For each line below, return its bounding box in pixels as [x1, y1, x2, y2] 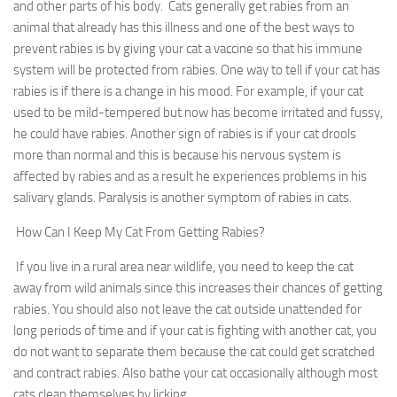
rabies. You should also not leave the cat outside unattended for [13, 301, 362, 318]
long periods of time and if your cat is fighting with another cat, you [13, 323, 377, 339]
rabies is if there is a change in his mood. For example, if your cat [13, 83, 363, 100]
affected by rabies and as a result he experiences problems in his [13, 168, 367, 185]
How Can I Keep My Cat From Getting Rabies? [16, 224, 265, 241]
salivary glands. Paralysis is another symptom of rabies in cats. [13, 190, 352, 206]
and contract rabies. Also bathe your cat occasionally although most [13, 365, 378, 382]
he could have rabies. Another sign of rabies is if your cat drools [13, 126, 356, 143]
